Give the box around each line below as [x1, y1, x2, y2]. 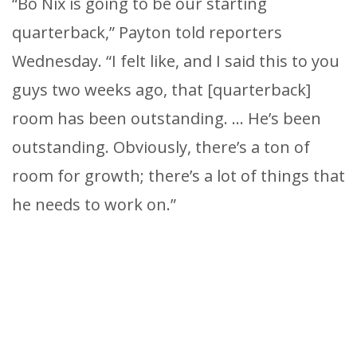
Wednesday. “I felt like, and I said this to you [12, 49, 339, 72]
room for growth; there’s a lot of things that [12, 164, 345, 186]
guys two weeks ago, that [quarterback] [12, 78, 311, 100]
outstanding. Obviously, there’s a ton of [12, 135, 310, 158]
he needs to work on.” [12, 193, 176, 215]
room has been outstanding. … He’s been [12, 107, 321, 129]
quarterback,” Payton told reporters [12, 21, 282, 43]
